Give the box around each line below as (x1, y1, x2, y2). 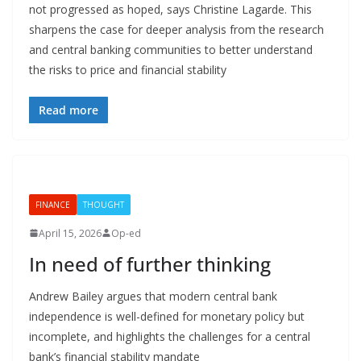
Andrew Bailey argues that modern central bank (29, 288, 277, 304)
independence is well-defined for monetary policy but (29, 308, 305, 324)
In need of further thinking (29, 250, 271, 277)
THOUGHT (83, 198, 124, 210)
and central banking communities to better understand (29, 41, 313, 57)
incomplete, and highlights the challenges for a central (29, 328, 310, 344)
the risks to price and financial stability (29, 61, 226, 77)
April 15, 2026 (39, 226, 102, 240)
